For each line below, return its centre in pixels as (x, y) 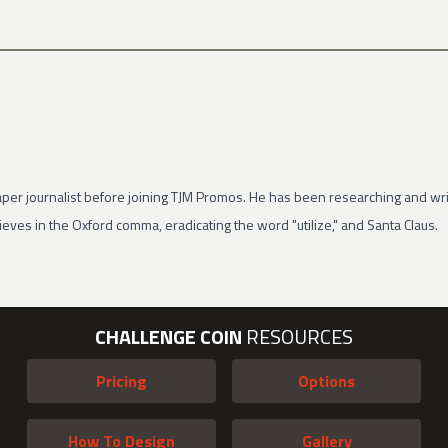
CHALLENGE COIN (168, 336)
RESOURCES (297, 336)
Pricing (121, 381)
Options (327, 381)
